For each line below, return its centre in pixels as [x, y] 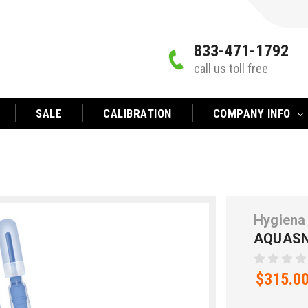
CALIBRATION [137, 113]
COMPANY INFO [253, 113]
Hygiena [279, 220]
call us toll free [231, 68]
